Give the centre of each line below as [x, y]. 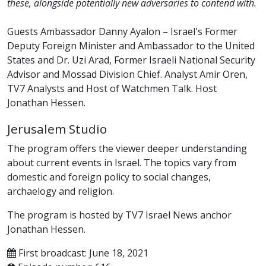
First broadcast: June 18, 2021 [82, 253]
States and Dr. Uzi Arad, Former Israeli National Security [131, 60]
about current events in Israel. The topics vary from [122, 162]
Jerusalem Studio [57, 129]
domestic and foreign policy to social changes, [109, 177]
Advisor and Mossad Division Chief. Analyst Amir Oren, [127, 74]
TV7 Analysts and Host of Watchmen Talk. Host [112, 88]
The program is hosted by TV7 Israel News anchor [119, 215]
